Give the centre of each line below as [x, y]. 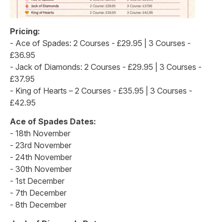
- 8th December [38, 204]
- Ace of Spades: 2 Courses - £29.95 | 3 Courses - [100, 43]
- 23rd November [41, 145]
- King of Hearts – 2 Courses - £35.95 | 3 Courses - [101, 90]
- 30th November [41, 169]
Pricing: [25, 31]
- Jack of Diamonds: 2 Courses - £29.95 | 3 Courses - [106, 67]
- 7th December [38, 193]
